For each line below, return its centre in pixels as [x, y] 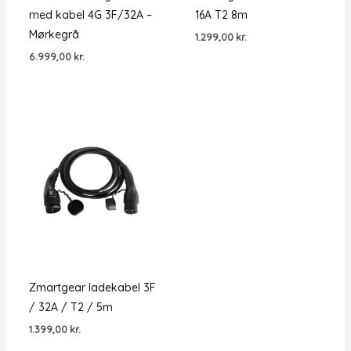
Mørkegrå [54, 34]
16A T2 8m [221, 14]
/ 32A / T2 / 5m [71, 307]
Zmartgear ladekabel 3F [92, 287]
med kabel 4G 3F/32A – [90, 14]
